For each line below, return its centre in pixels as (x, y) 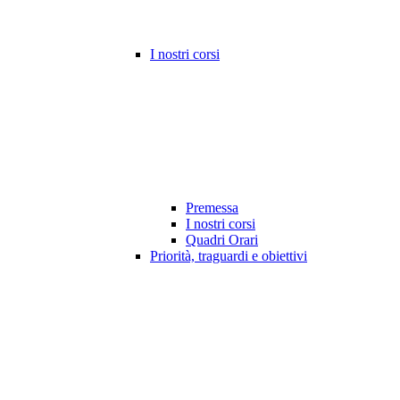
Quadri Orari (222, 240)
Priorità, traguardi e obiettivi (229, 256)
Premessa (212, 208)
